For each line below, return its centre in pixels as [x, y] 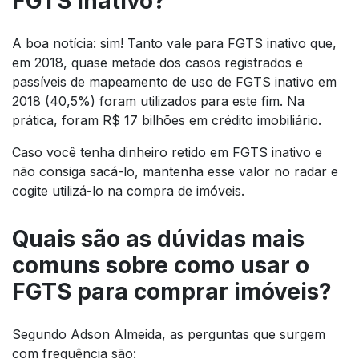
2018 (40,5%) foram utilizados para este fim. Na [158, 101]
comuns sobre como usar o [161, 266]
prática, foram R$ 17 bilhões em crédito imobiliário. [171, 121]
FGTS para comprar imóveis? [172, 292]
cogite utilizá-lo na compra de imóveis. [130, 191]
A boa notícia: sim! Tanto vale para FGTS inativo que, [174, 44]
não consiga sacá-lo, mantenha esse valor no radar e [175, 172]
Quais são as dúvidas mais [158, 239]
